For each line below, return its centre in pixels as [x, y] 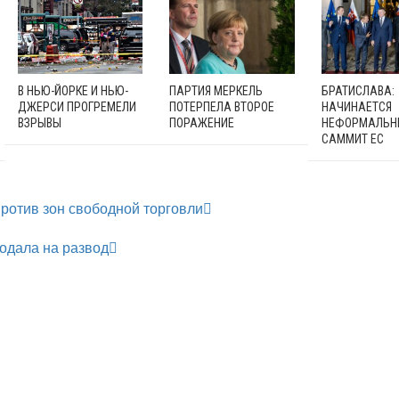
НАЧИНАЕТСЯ [356, 107]
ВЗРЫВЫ [39, 123]
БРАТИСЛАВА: [358, 91]
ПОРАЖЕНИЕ [202, 123]
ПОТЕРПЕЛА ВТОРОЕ [222, 107]
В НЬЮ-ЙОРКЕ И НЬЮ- [73, 91]
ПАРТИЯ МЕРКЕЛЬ [216, 91]
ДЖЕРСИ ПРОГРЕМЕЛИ [77, 107]
